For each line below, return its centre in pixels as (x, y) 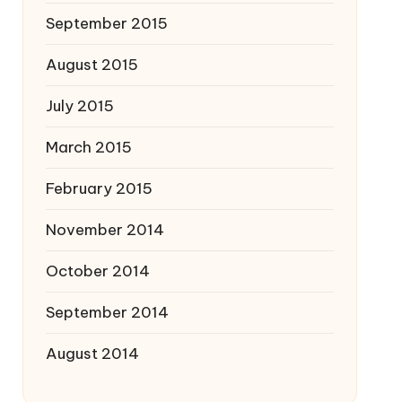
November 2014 (105, 230)
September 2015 (106, 23)
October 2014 (97, 271)
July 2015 (79, 106)
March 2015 (88, 147)
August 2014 (92, 354)
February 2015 (99, 188)
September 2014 (107, 312)
